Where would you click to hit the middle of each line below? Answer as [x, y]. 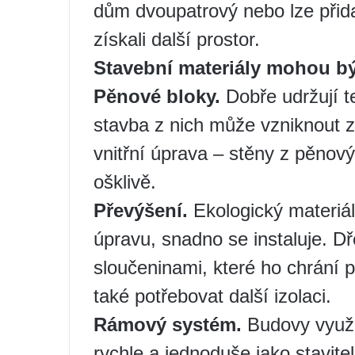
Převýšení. [141, 211]
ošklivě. [125, 182]
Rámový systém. [168, 325]
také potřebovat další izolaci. [212, 296]
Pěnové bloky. [157, 97]
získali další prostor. [177, 40]
